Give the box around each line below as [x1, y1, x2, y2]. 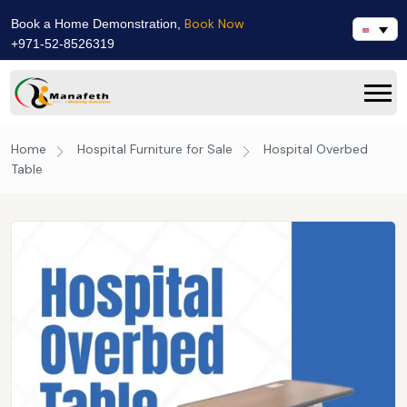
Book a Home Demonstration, [11, 16, 184, 31]
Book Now [184, 15, 244, 32]
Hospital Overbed [260, 141, 368, 157]
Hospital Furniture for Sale [77, 141, 233, 157]
